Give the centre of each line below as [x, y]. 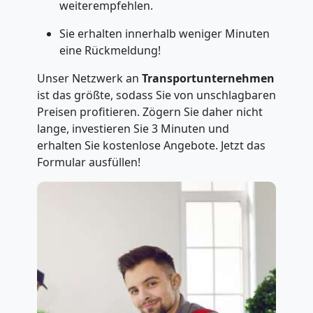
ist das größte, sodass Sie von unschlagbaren [156, 95]
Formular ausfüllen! [88, 162]
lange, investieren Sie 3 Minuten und [133, 129]
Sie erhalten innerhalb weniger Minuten [164, 34]
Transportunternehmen [208, 78]
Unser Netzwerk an [89, 78]
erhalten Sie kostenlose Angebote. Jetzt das [151, 145]
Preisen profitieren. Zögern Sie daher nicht [150, 112]
